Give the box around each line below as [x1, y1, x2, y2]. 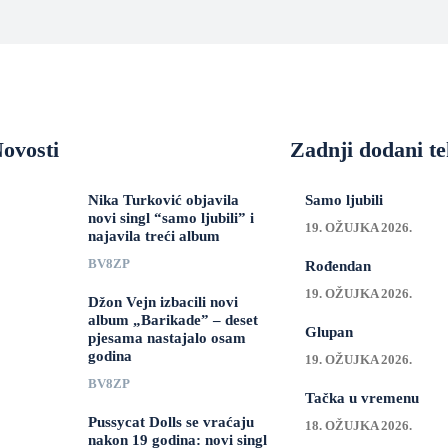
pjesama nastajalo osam [87, 330, 246, 346]
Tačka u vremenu [304, 390, 419, 406]
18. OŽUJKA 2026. [304, 418, 412, 433]
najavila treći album [87, 228, 220, 244]
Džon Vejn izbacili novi [87, 294, 238, 310]
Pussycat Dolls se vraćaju [87, 414, 254, 430]
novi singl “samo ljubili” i [87, 210, 254, 226]
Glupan [304, 324, 353, 340]
